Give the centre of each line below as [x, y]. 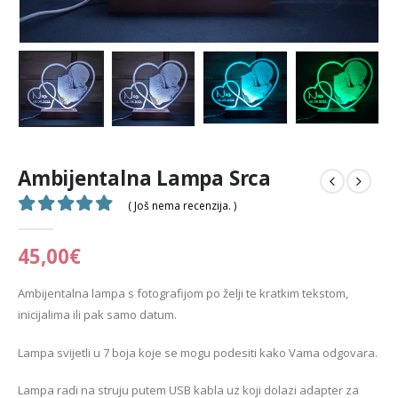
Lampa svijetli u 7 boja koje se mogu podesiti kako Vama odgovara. [198, 352]
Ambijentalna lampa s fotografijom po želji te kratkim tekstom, [183, 294]
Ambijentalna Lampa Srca [144, 178]
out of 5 [63, 227]
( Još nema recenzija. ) [182, 206]
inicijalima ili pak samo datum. [97, 315]
